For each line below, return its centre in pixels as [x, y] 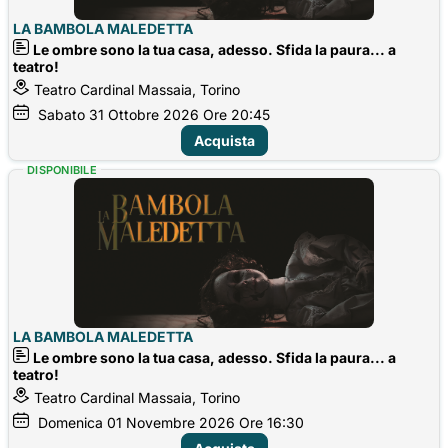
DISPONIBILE [62, 169]
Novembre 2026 [180, 422]
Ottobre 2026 [153, 114]
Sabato [61, 114]
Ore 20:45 [236, 114]
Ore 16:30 [271, 422]
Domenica [70, 422]
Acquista [224, 140]
